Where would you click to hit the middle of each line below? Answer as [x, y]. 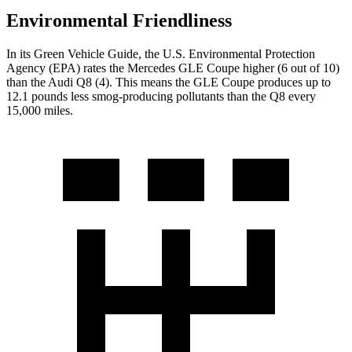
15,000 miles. [40, 110]
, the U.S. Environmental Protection [227, 53]
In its [20, 53]
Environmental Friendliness [119, 20]
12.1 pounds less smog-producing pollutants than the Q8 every [161, 96]
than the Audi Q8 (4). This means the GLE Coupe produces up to [169, 82]
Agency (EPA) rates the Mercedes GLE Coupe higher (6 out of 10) [173, 68]
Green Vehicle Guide [86, 53]
